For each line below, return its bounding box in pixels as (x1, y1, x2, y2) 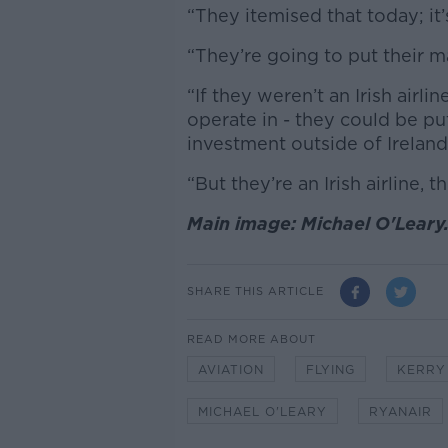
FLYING (305, 361, 355, 377)
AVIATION (197, 361, 264, 377)
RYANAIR (368, 403, 432, 419)
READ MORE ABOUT (186, 331, 316, 346)
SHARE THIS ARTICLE (186, 284, 324, 299)
